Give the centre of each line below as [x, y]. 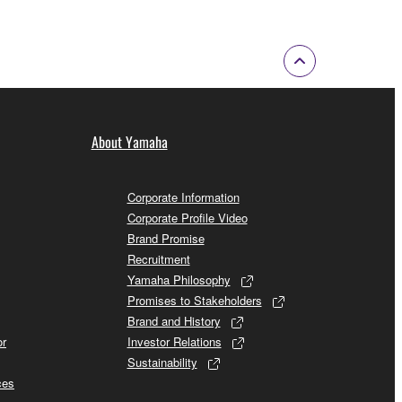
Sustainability [162, 362]
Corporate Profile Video [187, 217]
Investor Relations [174, 341]
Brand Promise [166, 238]
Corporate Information [183, 197]
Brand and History [174, 320]
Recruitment [158, 258]
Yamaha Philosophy [179, 279]
